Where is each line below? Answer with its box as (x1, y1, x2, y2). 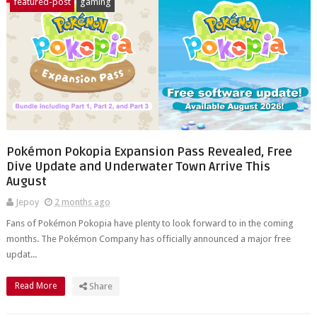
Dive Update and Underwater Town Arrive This (6, 159, 270, 174)
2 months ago (54, 197, 110, 207)
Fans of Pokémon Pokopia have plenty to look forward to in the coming (6, 218, 294, 229)
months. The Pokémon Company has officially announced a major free (6, 234, 291, 244)
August (6, 174, 47, 189)
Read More (14, 281, 59, 291)
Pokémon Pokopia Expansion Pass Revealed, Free (6, 144, 292, 159)
